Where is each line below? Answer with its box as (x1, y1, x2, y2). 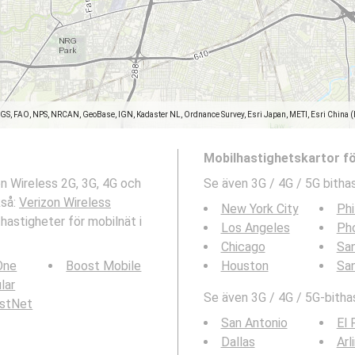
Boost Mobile (66, 258, 142, 273)
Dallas (220, 334, 255, 349)
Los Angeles (220, 220, 290, 235)
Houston (220, 258, 269, 273)
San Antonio (220, 315, 288, 330)
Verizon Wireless (19, 195, 111, 210)
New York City (220, 201, 299, 216)
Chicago (220, 239, 265, 254)
